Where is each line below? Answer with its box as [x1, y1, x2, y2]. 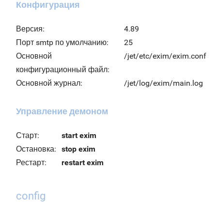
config [16, 190, 46, 202]
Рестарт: [16, 158, 46, 167]
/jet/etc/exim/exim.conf [124, 51, 206, 61]
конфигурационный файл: [16, 65, 109, 74]
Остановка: [16, 144, 56, 154]
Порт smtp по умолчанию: [16, 38, 108, 47]
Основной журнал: [16, 78, 82, 88]
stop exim [62, 144, 95, 154]
